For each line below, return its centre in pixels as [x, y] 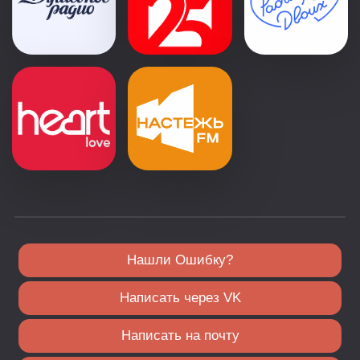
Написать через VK [180, 297]
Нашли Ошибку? [180, 260]
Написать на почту [180, 335]
